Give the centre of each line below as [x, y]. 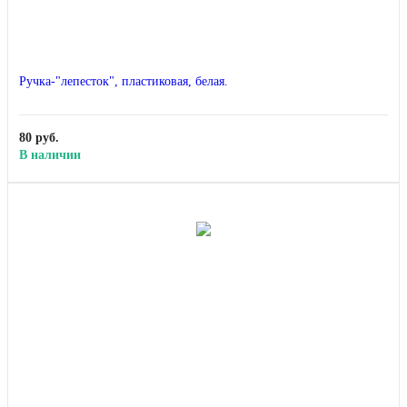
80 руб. [39, 138]
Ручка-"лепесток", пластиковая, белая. [124, 82]
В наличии [50, 155]
